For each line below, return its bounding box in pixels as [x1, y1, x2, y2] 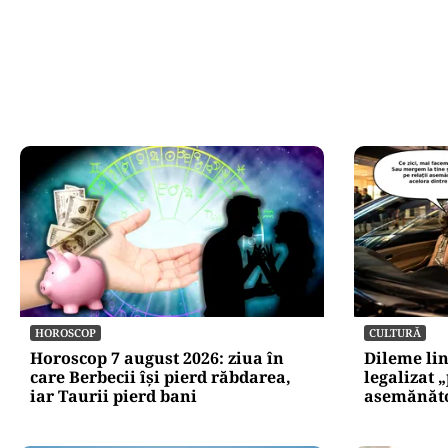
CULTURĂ [368, 324, 421, 340]
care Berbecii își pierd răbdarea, [30, 365, 291, 388]
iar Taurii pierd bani [30, 384, 197, 407]
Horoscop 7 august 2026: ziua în [30, 346, 284, 369]
